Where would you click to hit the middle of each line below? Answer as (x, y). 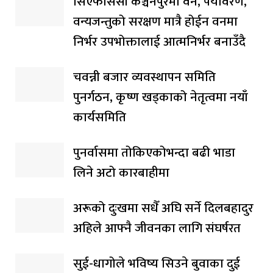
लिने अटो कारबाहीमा (121, 172)
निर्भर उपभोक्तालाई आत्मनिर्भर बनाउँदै (159, 41)
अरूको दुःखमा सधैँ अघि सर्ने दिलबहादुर (163, 208)
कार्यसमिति (100, 117)
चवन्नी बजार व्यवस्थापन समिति (144, 77)
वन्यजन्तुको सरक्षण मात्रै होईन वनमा (155, 21)
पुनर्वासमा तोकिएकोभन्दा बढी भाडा (154, 152)
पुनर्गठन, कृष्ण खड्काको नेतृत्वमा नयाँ (161, 97)
